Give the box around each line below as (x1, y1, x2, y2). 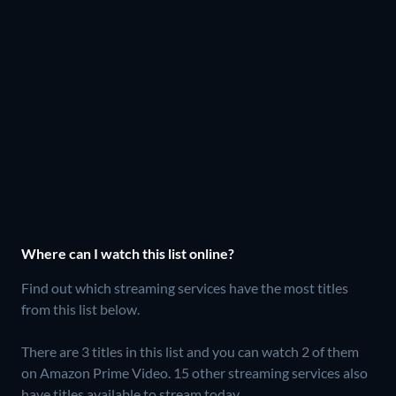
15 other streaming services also (173, 363, 368, 381)
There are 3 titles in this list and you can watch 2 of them (21, 342, 359, 360)
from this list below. (21, 300, 140, 317)
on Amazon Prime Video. (21, 363, 173, 381)
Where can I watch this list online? (21, 244, 234, 262)
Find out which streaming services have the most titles (21, 278, 348, 296)
